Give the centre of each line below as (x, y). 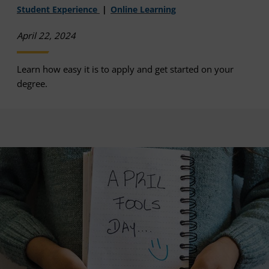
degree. (32, 83)
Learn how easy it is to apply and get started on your (125, 69)
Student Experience (58, 9)
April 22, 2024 (46, 35)
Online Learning (143, 9)
